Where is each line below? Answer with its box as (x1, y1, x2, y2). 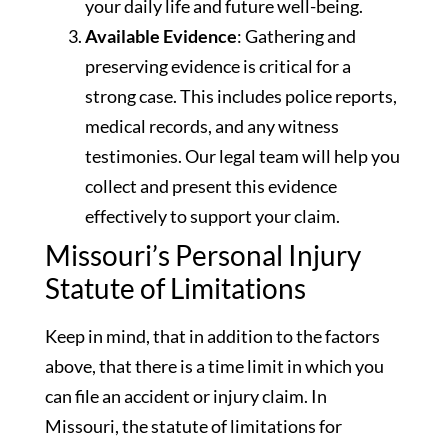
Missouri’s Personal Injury (45, 237, 361, 272)
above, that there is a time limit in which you (45, 354, 384, 377)
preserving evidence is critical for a (85, 54, 351, 77)
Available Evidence (85, 24, 237, 47)
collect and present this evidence (85, 174, 337, 197)
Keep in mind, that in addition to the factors (45, 324, 380, 347)
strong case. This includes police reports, (85, 84, 397, 107)
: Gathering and (237, 24, 356, 47)
